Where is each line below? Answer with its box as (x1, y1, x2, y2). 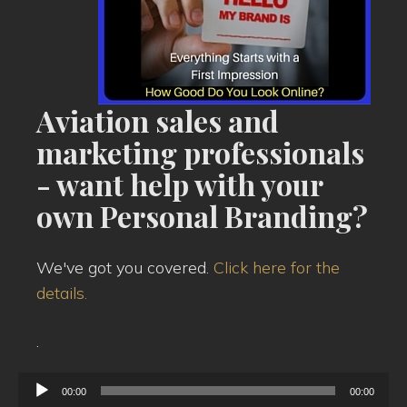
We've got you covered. (36, 256, 213, 278)
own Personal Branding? (36, 196, 368, 236)
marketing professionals (36, 133, 364, 173)
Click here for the (213, 256, 340, 278)
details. (36, 282, 87, 303)
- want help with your (36, 164, 323, 204)
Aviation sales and (36, 101, 279, 141)
